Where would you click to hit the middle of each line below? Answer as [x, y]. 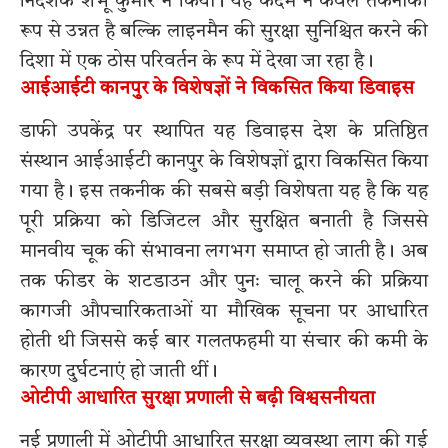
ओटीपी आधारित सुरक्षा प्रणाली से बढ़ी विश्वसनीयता [197, 399]
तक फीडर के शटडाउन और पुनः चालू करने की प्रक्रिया [224, 281]
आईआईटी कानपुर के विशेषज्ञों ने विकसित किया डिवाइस [217, 89]
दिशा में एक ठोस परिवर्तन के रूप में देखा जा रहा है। [197, 61]
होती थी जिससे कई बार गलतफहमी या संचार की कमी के [224, 341]
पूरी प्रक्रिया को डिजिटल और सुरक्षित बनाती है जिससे [224, 221]
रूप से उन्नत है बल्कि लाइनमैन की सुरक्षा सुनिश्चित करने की [224, 31]
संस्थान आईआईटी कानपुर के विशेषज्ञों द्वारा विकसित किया [224, 161]
